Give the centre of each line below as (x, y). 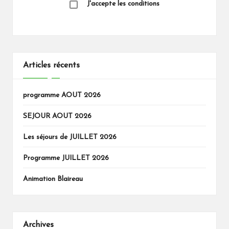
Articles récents (51, 65)
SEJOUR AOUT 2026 (57, 117)
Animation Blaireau (53, 179)
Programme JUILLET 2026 (66, 158)
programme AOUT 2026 (62, 96)
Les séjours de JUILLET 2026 (70, 138)
